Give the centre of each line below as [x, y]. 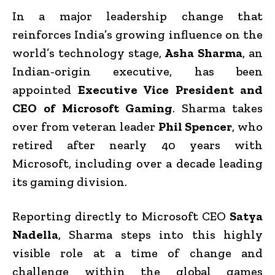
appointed [45, 89]
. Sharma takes [218, 108]
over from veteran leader [85, 126]
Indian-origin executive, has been [137, 71]
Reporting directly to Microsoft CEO [121, 216]
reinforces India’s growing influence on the [137, 34]
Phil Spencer [195, 126]
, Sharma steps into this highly [161, 234]
